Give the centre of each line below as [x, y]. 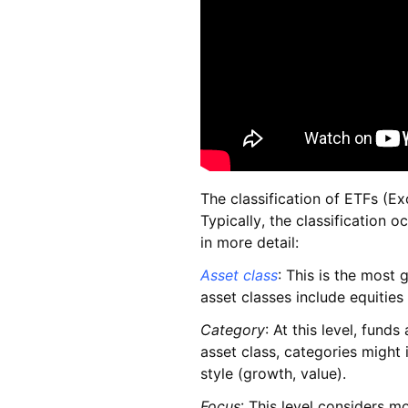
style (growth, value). [273, 374]
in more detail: [250, 243]
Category [233, 330]
